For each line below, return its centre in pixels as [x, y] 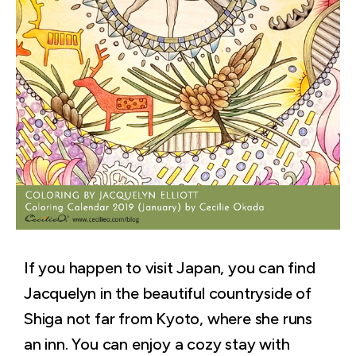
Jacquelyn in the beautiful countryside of [168, 293]
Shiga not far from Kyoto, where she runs [168, 319]
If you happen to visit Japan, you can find [170, 268]
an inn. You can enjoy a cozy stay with [157, 344]
